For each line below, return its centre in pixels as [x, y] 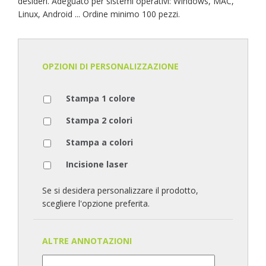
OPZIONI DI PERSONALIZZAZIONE [110, 66]
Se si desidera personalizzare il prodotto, [120, 190]
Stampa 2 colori [99, 120]
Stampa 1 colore [101, 98]
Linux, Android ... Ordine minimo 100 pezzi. [99, 14]
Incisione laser [97, 164]
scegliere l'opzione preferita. [96, 203]
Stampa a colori [99, 142]
